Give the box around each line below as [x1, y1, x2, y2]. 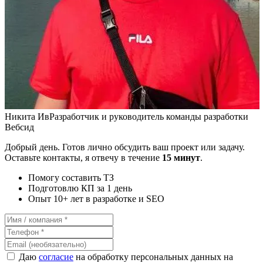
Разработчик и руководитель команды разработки [49, 111, 248, 122]
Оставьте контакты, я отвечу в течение [5, 152, 162, 163]
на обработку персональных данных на [73, 251, 233, 262]
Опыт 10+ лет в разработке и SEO [28, 193, 164, 204]
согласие [39, 251, 73, 262]
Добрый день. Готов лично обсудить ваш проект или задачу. [5, 141, 245, 152]
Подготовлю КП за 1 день [28, 183, 132, 193]
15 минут [162, 152, 200, 163]
